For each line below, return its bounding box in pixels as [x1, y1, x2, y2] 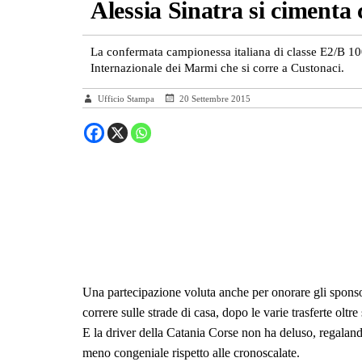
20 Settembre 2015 [179, 94, 250, 103]
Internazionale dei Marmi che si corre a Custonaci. [90, 61, 344, 74]
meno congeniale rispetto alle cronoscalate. [82, 346, 300, 360]
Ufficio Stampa [98, 94, 157, 103]
